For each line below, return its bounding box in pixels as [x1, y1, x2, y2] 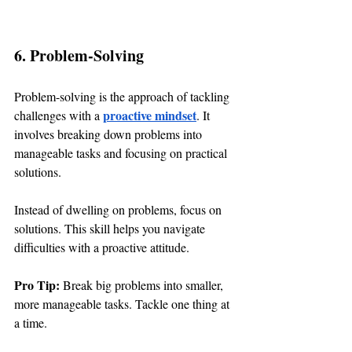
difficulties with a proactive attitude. [14, 239, 189, 256]
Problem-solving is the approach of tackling [14, 88, 233, 105]
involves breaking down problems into [14, 126, 205, 143]
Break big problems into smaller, [63, 277, 226, 294]
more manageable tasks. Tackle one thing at [14, 295, 233, 313]
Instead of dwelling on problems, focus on [14, 201, 225, 218]
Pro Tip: [14, 276, 63, 295]
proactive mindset [103, 106, 196, 125]
